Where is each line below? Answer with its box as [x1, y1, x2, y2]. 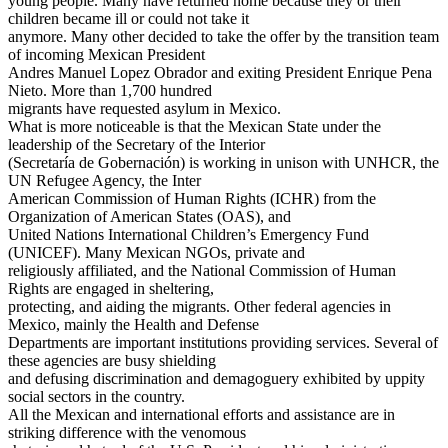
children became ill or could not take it [8, 9, 249, 27]
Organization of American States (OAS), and [8, 207, 291, 225]
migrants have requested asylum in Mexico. [8, 99, 281, 117]
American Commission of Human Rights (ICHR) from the [8, 189, 376, 207]
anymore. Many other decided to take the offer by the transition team [8, 27, 439, 45]
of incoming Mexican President [8, 45, 205, 63]
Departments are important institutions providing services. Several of [8, 333, 438, 351]
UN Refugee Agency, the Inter [8, 171, 201, 189]
